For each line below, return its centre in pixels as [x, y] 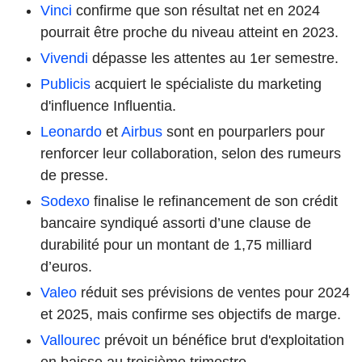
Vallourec [70, 340]
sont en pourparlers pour [244, 131]
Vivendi [64, 58]
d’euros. [66, 266]
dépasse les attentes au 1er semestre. [213, 58]
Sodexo [65, 201]
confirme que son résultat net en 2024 [196, 10]
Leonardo [71, 131]
